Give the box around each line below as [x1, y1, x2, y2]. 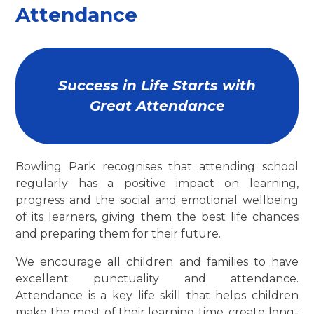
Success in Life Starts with [58, 77, 256, 95]
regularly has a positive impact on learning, [15, 177, 299, 191]
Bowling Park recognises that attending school [15, 160, 299, 174]
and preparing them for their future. [15, 227, 221, 241]
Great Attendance [89, 97, 225, 115]
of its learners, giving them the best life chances [15, 210, 299, 224]
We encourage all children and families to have [15, 255, 299, 269]
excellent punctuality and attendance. [15, 272, 299, 286]
